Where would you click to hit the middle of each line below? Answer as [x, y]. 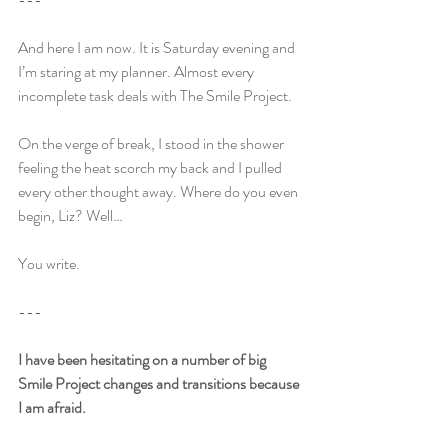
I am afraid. [52, 407]
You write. [49, 263]
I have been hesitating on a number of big [143, 359]
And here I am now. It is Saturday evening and [158, 47]
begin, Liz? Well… [70, 215]
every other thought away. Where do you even [159, 191]
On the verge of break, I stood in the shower [152, 143]
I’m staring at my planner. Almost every [137, 71]
